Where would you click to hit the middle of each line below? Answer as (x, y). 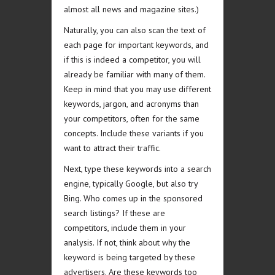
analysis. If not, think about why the (127, 242)
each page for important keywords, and (136, 45)
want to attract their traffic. (112, 148)
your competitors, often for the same (132, 118)
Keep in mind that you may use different (137, 89)
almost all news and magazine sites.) (131, 9)
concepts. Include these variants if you (134, 133)
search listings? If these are (114, 213)
